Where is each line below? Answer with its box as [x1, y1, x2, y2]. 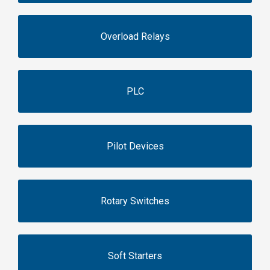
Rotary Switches [101, 195, 169, 207]
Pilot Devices [106, 140, 164, 152]
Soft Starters [108, 250, 162, 262]
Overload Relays [100, 30, 170, 42]
